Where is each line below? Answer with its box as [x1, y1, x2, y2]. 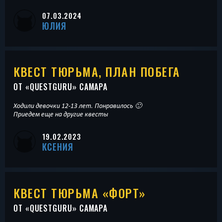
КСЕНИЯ [42, 140, 73, 154]
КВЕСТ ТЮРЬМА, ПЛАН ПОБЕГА [13, 62, 180, 81]
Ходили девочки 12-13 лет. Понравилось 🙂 [13, 102, 142, 110]
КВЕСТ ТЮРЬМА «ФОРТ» [13, 183, 146, 202]
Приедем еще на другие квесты [13, 110, 108, 118]
